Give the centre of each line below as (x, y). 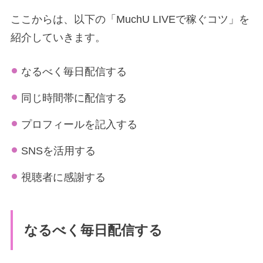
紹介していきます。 (58, 38)
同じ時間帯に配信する (74, 98)
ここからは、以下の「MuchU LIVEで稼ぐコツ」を (130, 20)
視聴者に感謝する (63, 178)
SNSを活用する (58, 151)
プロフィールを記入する (79, 125)
